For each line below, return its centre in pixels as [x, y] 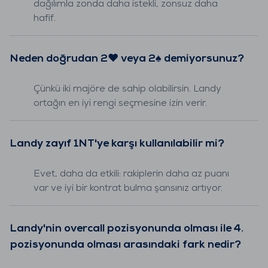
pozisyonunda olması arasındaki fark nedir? [126, 245]
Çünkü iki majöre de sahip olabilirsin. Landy [127, 89]
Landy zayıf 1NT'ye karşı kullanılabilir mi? [117, 144]
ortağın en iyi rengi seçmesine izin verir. [120, 103]
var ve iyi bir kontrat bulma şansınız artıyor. [128, 188]
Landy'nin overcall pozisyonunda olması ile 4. [127, 229]
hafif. [45, 18]
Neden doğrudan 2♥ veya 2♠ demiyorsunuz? [127, 59]
